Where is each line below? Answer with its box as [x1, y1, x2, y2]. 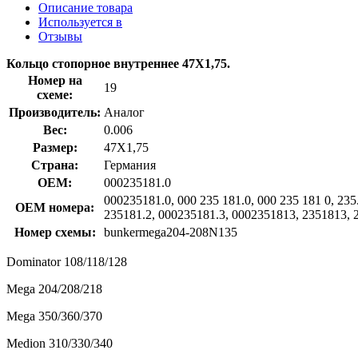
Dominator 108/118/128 [6, 254, 127, 268]
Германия [104, 157, 156, 172]
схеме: [37, 87, 73, 101]
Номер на [27, 73, 82, 87]
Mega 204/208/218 [6, 281, 102, 296]
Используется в [38, 14, 122, 29]
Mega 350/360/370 [6, 308, 102, 323]
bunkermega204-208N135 [104, 225, 237, 239]
